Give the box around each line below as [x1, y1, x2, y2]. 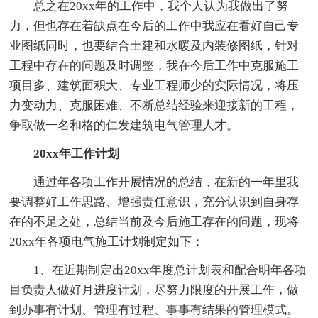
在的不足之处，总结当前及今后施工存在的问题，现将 [9, 214, 300, 229]
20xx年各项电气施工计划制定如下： [9, 234, 204, 248]
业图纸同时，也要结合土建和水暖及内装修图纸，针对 [9, 38, 300, 53]
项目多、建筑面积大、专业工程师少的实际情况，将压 [9, 78, 300, 92]
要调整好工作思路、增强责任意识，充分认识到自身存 [9, 194, 300, 209]
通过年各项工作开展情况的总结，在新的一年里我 [9, 175, 300, 189]
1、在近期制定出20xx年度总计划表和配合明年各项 [9, 263, 307, 277]
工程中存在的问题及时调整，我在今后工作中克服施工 [9, 58, 300, 72]
